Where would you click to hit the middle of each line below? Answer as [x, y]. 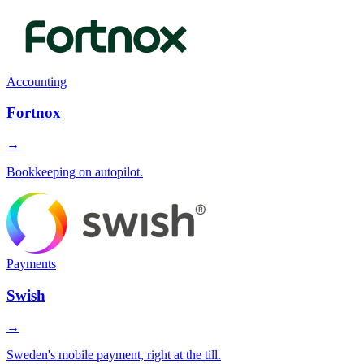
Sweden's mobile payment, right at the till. [114, 354]
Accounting [37, 81]
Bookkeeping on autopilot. [75, 172]
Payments [31, 264]
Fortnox [34, 113]
